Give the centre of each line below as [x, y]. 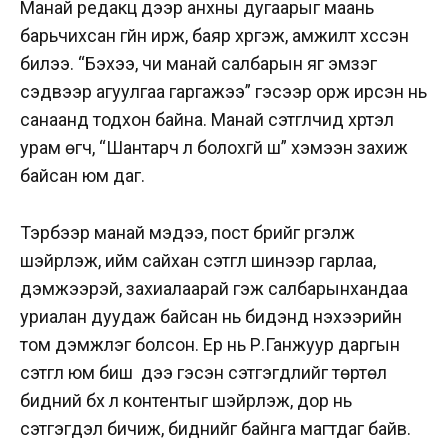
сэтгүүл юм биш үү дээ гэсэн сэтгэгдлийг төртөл [203, 372]
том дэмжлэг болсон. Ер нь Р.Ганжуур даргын [210, 344]
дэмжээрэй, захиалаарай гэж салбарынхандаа [214, 288]
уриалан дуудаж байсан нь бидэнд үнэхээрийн [211, 316]
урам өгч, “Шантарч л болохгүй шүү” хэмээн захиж [214, 147]
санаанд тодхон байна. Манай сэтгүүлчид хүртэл [207, 119]
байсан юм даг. [82, 175]
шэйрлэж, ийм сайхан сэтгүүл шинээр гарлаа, [198, 260]
